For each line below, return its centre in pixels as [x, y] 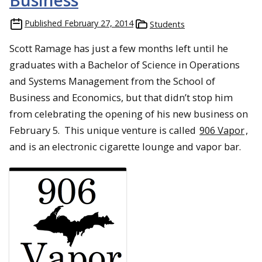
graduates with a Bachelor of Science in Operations [125, 65]
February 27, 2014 [99, 23]
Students [167, 25]
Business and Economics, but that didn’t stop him [121, 98]
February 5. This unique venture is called [104, 130]
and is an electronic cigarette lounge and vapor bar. [125, 147]
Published [43, 23]
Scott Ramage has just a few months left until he [119, 49]
